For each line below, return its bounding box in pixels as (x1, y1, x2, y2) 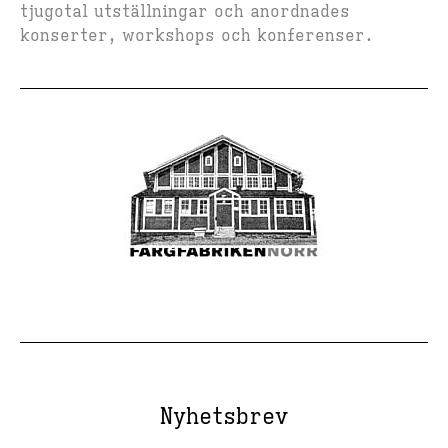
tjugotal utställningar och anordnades (20, 2, 350, 23)
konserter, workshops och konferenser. (20, 26, 373, 47)
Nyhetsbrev (160, 403, 288, 431)
